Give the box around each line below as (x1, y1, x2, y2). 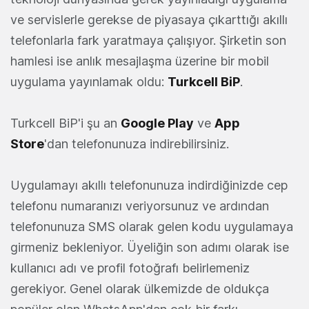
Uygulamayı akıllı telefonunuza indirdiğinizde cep (10, 178, 288, 193)
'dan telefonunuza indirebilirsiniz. (44, 137, 229, 152)
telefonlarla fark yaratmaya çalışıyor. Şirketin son (10, 33, 286, 48)
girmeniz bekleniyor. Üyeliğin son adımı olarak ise (10, 240, 289, 255)
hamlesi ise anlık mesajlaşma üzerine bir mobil (10, 54, 269, 69)
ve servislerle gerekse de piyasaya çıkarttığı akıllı (10, 12, 288, 28)
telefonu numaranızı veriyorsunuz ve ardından (10, 199, 269, 214)
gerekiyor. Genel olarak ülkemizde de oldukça (10, 281, 269, 297)
